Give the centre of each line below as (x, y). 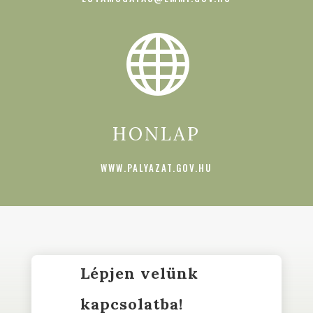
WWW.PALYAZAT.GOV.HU (156, 167)
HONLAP (156, 133)
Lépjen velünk (139, 273)
